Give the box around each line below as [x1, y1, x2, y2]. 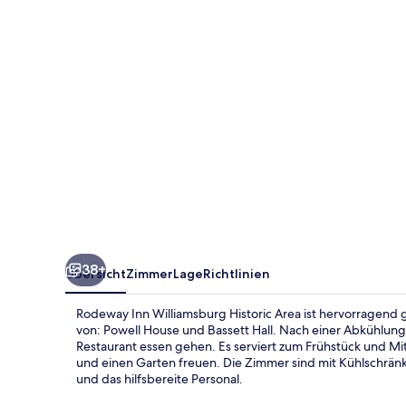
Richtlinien [203, 265, 270, 282]
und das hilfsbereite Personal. [76, 370, 243, 387]
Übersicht [65, 265, 126, 282]
